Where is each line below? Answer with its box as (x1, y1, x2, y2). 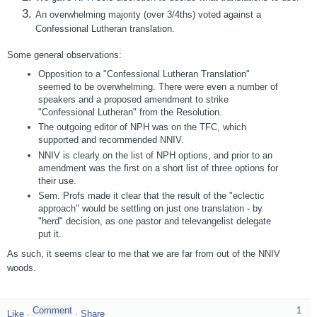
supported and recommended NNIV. (38, 134, 184, 146)
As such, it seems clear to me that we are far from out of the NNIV (7, 248, 280, 260)
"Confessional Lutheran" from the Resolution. (38, 107, 222, 118)
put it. (38, 228, 62, 239)
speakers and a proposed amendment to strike (38, 94, 229, 105)
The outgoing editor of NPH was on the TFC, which (38, 122, 246, 133)
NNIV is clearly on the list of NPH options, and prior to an (38, 149, 272, 161)
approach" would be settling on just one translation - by (38, 202, 263, 214)
